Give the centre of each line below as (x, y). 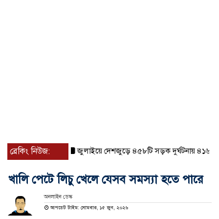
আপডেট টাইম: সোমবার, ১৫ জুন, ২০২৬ (88, 208)
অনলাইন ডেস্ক (58, 197)
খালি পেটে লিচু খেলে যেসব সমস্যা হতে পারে (106, 180)
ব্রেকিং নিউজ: (30, 152)
